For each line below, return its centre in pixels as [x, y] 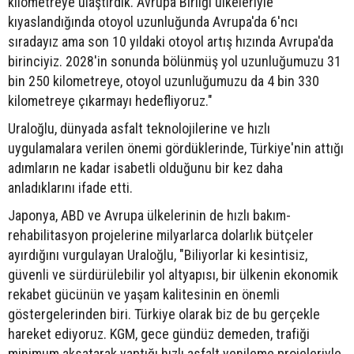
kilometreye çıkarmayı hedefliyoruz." [110, 100]
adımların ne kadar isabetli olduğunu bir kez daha [145, 168]
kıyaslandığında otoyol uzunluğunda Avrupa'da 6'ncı [153, 21]
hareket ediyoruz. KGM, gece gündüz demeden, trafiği [159, 333]
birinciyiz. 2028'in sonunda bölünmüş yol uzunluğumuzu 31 [175, 61]
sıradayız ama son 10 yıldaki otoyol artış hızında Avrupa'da [171, 41]
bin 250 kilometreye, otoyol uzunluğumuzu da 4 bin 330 [164, 81]
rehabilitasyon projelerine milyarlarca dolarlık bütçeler [161, 235]
